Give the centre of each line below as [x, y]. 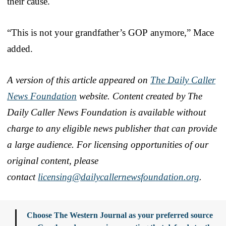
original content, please [53, 160]
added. [20, 48]
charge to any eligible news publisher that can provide [112, 128]
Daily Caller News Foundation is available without [106, 112]
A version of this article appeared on [79, 80]
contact [22, 177]
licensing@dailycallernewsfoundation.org [119, 177]
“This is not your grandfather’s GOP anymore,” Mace [110, 32]
